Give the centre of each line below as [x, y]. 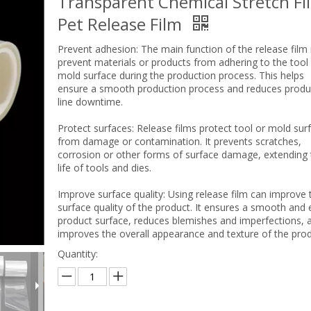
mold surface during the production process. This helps [180, 75]
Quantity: [77, 254]
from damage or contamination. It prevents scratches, [179, 141]
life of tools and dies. [104, 168]
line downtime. [90, 102]
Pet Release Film [121, 24]
